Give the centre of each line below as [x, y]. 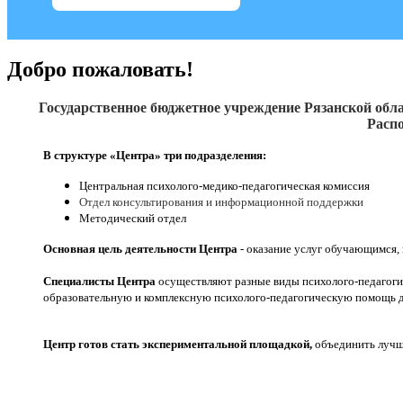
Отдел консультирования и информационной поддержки [221, 201]
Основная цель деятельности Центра [140, 248]
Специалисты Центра [99, 281]
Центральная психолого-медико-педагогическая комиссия [224, 185]
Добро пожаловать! [100, 69]
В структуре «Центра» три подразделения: [155, 155]
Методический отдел [133, 218]
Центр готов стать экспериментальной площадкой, [178, 344]
